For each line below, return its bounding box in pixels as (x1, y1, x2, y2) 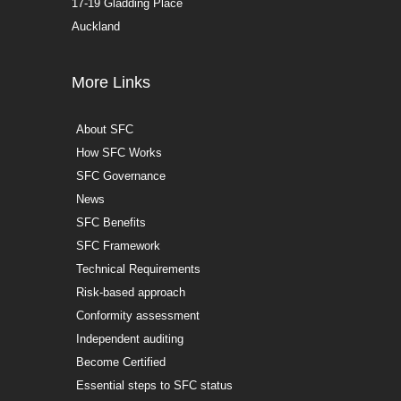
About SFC (76, 122, 133, 136)
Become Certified (76, 354, 166, 369)
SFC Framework (76, 238, 160, 252)
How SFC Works (76, 145, 162, 159)
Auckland (72, 19, 120, 33)
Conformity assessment (76, 308, 200, 322)
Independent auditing (76, 331, 183, 346)
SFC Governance (76, 168, 166, 183)
